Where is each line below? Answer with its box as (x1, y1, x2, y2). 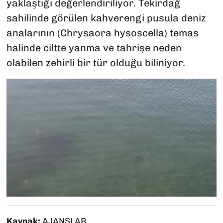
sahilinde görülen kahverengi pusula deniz (6, 11, 206, 24)
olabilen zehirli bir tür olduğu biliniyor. (6, 56, 185, 69)
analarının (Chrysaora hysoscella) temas (6, 26, 199, 39)
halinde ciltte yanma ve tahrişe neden (6, 41, 182, 54)
